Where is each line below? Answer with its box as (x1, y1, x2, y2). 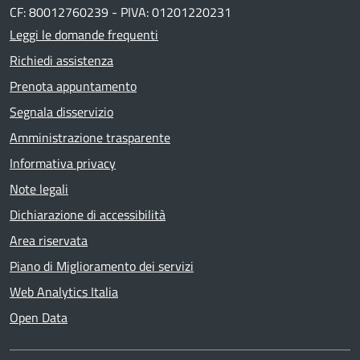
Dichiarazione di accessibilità (10, 204, 166, 224)
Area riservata (10, 230, 88, 250)
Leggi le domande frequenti (10, 24, 158, 44)
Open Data (10, 307, 67, 327)
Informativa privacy (10, 153, 116, 173)
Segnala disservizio (10, 101, 113, 121)
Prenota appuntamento (10, 76, 137, 96)
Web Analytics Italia (10, 281, 118, 301)
